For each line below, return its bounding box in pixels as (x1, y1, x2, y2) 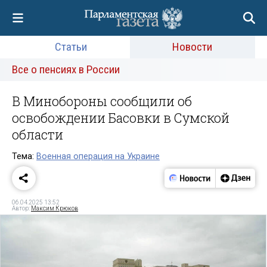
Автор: (12, 204, 31, 212)
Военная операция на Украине (36, 151, 160, 162)
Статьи (54, 40, 87, 54)
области (12, 126, 63, 143)
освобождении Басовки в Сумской (12, 109, 229, 126)
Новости (172, 40, 213, 54)
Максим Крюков (31, 204, 78, 212)
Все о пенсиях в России (12, 63, 120, 76)
